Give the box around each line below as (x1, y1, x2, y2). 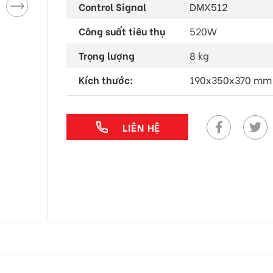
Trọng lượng (79, 48, 135, 62)
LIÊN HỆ (122, 119, 161, 134)
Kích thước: (79, 73, 133, 87)
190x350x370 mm (190, 73, 272, 87)
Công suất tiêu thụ (79, 24, 165, 38)
